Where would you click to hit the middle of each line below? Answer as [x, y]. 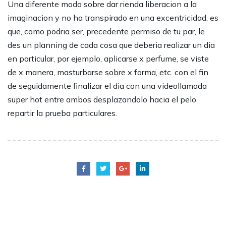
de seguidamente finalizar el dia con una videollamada [107, 86]
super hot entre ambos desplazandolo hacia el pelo [102, 100]
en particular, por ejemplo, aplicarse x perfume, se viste [108, 59]
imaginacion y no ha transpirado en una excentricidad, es [113, 18]
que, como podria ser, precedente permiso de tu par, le [106, 32]
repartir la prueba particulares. [62, 113]
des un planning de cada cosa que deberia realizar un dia [111, 45]
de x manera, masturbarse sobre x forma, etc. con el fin [108, 72]
